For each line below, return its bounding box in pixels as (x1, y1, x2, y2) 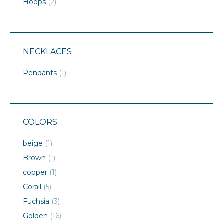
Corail (23, 182, 41, 192)
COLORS (23, 117, 57, 127)
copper (23, 168, 47, 177)
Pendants (23, 68, 57, 78)
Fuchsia (23, 197, 49, 206)
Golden (23, 211, 48, 221)
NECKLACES (23, 47, 72, 57)
